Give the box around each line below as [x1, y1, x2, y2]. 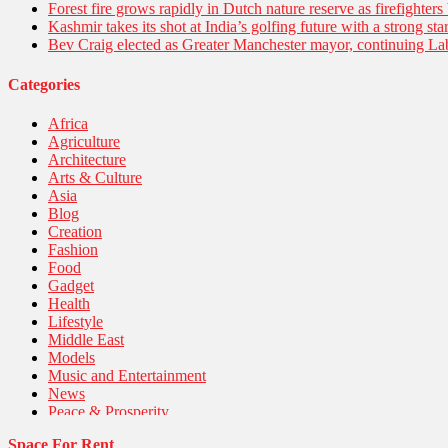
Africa [48, 115, 88, 132]
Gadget [48, 277, 94, 294]
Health [48, 295, 90, 312]
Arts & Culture [48, 169, 142, 186]
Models [48, 349, 95, 366]
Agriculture [48, 133, 120, 150]
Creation [48, 223, 102, 240]
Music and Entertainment [48, 367, 206, 384]
